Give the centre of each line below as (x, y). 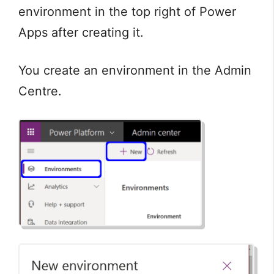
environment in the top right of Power (127, 11)
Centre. (40, 91)
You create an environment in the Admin (135, 70)
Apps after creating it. (81, 32)
